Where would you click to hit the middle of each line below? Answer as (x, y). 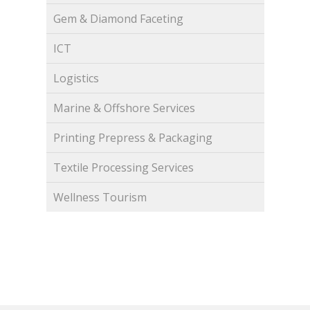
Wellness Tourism (100, 198)
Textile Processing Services (124, 168)
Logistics (76, 79)
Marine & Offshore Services (125, 108)
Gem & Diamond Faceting (119, 19)
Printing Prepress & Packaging (133, 138)
